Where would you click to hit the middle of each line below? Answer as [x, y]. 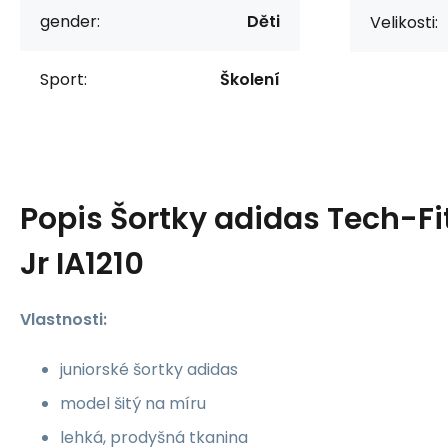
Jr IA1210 [82, 263]
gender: [70, 21]
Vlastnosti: [63, 319]
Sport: [63, 79]
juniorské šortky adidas [149, 369]
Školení [250, 79]
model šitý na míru [133, 403]
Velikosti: [404, 22]
